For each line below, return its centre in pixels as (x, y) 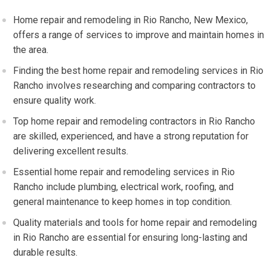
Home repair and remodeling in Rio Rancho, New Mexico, (131, 20)
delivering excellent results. (71, 151)
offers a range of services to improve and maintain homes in (139, 35)
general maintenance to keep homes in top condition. (123, 202)
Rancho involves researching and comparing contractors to (135, 86)
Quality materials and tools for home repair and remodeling (135, 223)
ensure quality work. (55, 100)
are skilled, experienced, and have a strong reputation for (131, 136)
